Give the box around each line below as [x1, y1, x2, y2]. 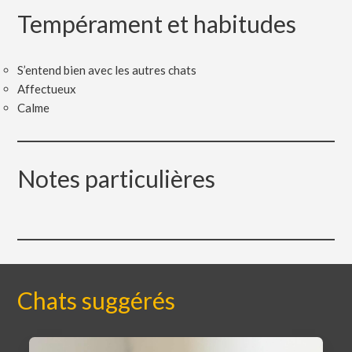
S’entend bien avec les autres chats [17, 63, 197, 78]
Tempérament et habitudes [17, 9, 297, 38]
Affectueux [17, 82, 77, 97]
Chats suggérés [17, 286, 176, 315]
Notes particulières [17, 164, 216, 193]
